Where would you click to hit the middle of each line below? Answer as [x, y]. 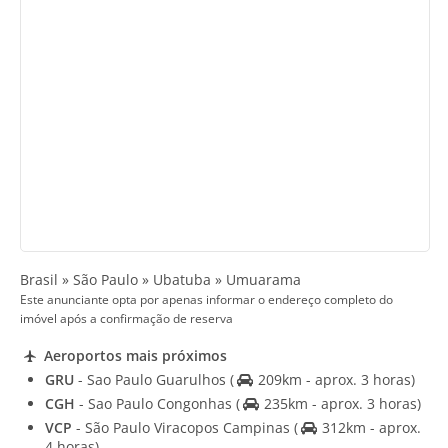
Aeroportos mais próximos [133, 355]
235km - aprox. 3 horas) [340, 403]
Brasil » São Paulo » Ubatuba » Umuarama [160, 280]
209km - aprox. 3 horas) [334, 379]
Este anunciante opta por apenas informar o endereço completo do [206, 300]
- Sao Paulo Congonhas [155, 403]
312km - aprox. [369, 427]
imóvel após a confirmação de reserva [126, 319]
